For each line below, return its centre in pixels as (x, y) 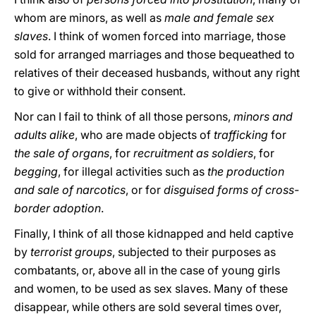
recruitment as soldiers (193, 153)
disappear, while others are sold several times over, (148, 307)
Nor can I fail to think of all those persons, (124, 116)
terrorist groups (71, 252)
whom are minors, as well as (89, 18)
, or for (145, 190)
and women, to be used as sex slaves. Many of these (151, 288)
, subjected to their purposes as (194, 252)
